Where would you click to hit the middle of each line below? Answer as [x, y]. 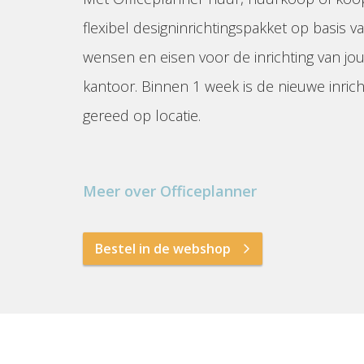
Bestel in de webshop [163, 248]
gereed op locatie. [142, 116]
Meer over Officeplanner [170, 191]
